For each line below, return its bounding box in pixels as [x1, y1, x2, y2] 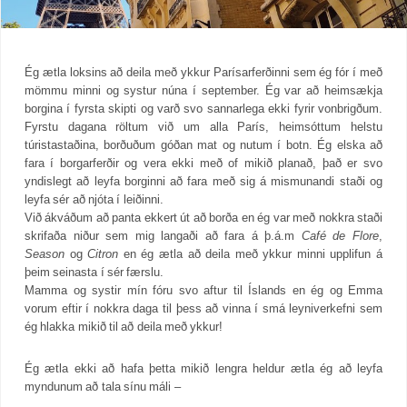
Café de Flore [301, 229, 379, 243]
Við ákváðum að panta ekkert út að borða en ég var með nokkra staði [25, 211, 382, 225]
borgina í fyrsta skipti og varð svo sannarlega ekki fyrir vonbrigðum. [25, 102, 382, 116]
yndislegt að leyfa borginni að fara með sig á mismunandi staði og [25, 174, 382, 189]
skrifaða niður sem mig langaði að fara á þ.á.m [25, 229, 302, 243]
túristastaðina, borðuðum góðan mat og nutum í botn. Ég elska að [25, 138, 382, 153]
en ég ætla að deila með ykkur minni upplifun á [118, 247, 382, 262]
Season [25, 247, 65, 262]
